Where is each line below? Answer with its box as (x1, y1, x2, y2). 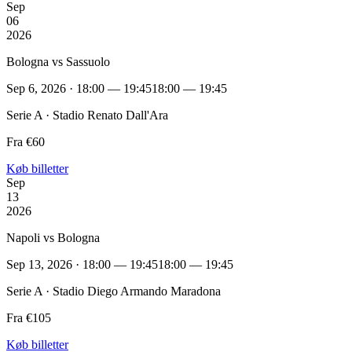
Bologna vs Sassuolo (6, 54, 110, 68)
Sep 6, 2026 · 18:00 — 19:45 (6, 81, 152, 95)
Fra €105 (6, 310, 51, 324)
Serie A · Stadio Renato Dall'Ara (6, 108, 168, 122)
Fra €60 (6, 134, 45, 148)
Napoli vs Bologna (6, 230, 100, 244)
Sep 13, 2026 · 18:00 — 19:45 (6, 257, 158, 271)
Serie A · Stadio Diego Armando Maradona (6, 284, 221, 298)
